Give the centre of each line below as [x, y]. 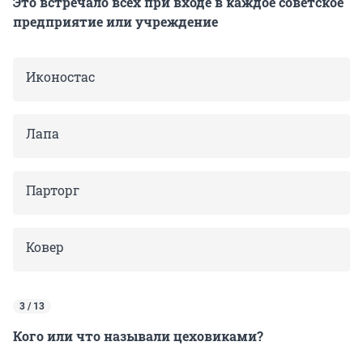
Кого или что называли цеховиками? [138, 335]
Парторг [53, 190]
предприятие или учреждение [115, 21]
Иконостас [60, 76]
